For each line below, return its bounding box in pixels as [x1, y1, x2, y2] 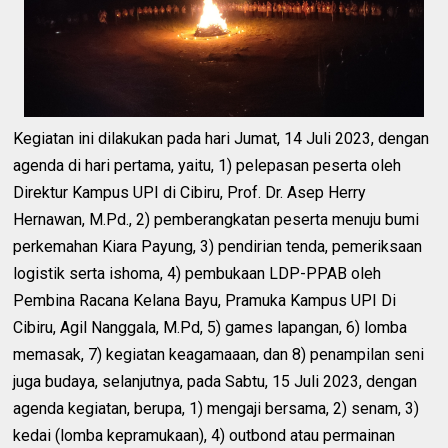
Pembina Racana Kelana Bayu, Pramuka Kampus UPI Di [13, 290, 397, 310]
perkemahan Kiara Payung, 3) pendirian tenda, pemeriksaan [13, 236, 423, 256]
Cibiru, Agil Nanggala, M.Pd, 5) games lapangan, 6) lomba [13, 317, 408, 337]
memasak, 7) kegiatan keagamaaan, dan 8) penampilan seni [13, 344, 425, 364]
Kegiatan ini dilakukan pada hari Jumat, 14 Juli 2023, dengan [13, 128, 430, 148]
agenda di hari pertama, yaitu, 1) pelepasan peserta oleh [13, 155, 402, 175]
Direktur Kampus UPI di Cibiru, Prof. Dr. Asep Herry [13, 182, 367, 202]
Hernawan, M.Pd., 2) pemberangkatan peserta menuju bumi [13, 209, 420, 229]
